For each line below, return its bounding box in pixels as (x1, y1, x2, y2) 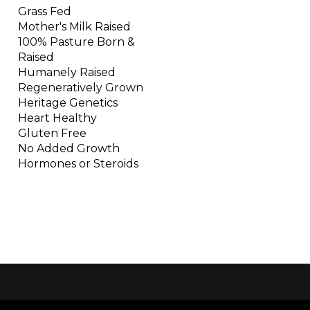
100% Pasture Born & (18, 35, 135, 49)
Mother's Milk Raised (18, 20, 131, 34)
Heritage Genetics (18, 96, 118, 110)
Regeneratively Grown (18, 81, 143, 95)
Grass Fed (18, 5, 71, 19)
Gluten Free (18, 127, 86, 140)
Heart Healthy (18, 111, 97, 125)
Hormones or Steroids (18, 157, 138, 171)
